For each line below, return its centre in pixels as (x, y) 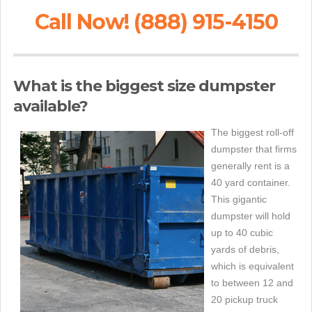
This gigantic (239, 199)
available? (50, 106)
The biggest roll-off (252, 132)
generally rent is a (250, 166)
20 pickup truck (244, 299)
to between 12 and (252, 283)
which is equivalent (252, 266)
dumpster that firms (254, 149)
